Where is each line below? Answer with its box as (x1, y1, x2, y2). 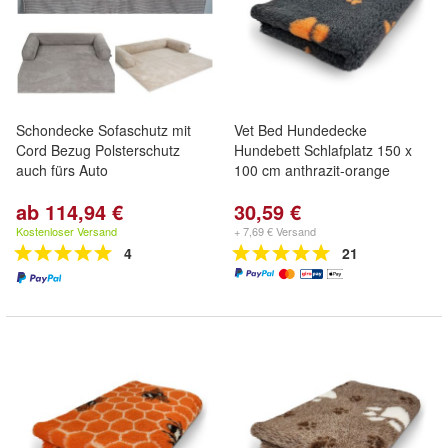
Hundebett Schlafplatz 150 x (234, 140, 412, 160)
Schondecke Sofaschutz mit (16, 120, 191, 140)
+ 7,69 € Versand (234, 223, 316, 239)
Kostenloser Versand (16, 223, 117, 239)
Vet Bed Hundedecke (234, 120, 367, 140)
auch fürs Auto (16, 160, 108, 180)
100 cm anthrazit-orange (234, 160, 390, 180)
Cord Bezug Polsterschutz (16, 140, 180, 160)
